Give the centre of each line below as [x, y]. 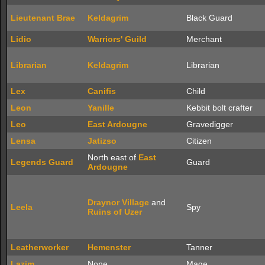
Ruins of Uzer [115, 212]
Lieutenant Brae [43, 18]
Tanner [199, 247]
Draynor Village [118, 202]
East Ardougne [117, 124]
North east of [113, 157]
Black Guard [209, 18]
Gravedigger [210, 124]
